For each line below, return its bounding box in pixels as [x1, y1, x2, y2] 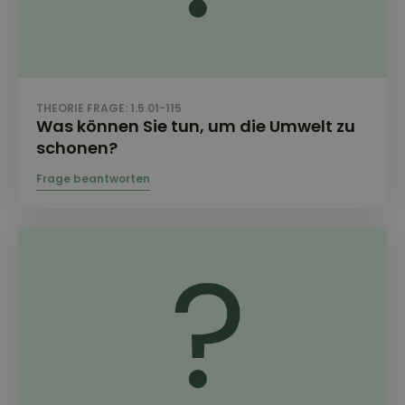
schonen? [36, 137, 118, 159]
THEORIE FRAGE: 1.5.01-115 [36, 100, 182, 116]
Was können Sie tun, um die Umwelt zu [36, 115, 355, 137]
